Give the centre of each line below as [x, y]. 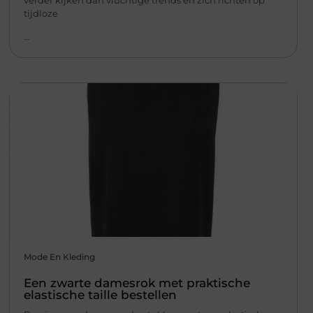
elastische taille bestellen [100, 295]
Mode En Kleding [59, 257]
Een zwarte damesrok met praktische [137, 283]
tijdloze [41, 13]
